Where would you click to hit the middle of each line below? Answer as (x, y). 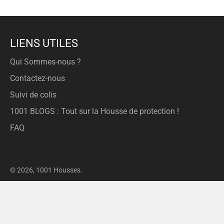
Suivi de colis (33, 94)
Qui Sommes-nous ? (45, 61)
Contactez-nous (37, 78)
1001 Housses (58, 170)
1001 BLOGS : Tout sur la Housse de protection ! (94, 111)
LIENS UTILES (44, 43)
